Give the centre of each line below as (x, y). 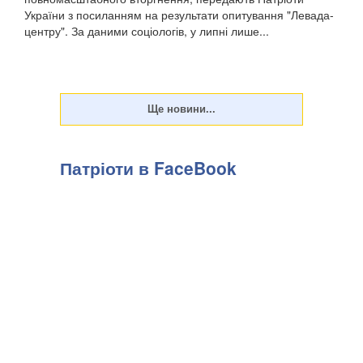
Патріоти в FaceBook (148, 168)
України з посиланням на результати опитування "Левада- (179, 15)
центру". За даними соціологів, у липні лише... (147, 31)
